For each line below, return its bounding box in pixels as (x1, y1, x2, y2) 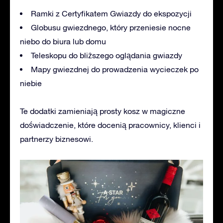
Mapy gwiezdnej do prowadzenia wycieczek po (31, 64, 199, 74)
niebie (20, 78, 42, 88)
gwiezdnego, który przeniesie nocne (61, 22, 191, 32)
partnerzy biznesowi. (20, 134, 93, 143)
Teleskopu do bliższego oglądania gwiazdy (31, 50, 182, 60)
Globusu (31, 22, 61, 32)
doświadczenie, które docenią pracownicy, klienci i (20, 120, 201, 129)
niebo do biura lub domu (20, 36, 106, 46)
